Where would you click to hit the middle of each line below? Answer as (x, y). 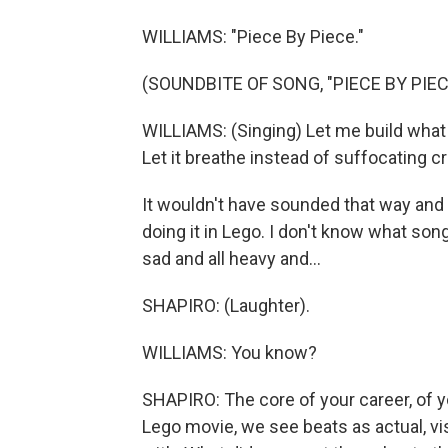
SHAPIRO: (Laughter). (226, 305)
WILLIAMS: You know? (229, 352)
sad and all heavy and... (231, 258)
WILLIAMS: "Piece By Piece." (253, 36)
